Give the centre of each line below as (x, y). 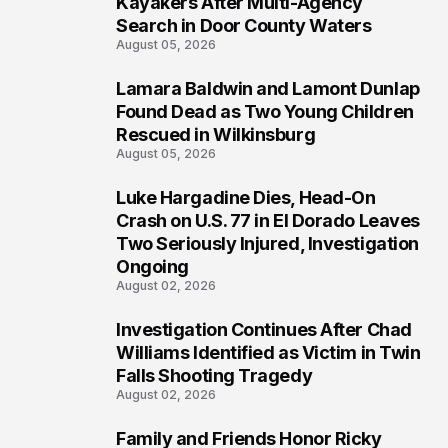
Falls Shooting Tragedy (214, 376)
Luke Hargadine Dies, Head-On (246, 198)
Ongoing (152, 267)
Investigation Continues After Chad (264, 330)
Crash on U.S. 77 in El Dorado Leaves (268, 221)
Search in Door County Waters (244, 26)
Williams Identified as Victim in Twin (268, 353)
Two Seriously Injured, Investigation (267, 244)
